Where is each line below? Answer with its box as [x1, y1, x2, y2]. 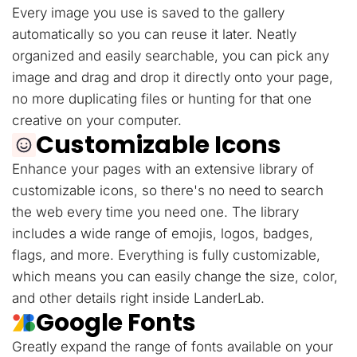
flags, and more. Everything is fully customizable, [12, 247, 320, 264]
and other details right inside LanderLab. [12, 290, 265, 307]
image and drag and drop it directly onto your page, [12, 69, 333, 86]
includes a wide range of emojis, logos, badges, [12, 226, 313, 242]
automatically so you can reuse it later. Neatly [12, 26, 296, 43]
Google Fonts [36, 306, 196, 340]
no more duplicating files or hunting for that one [12, 91, 312, 108]
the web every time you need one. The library [12, 204, 299, 221]
